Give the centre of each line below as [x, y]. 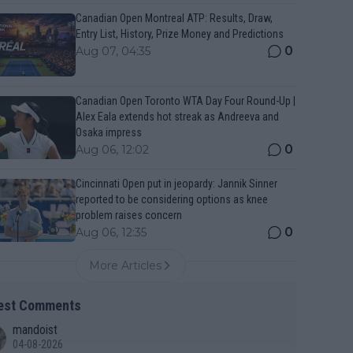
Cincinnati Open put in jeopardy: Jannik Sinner [176, 184]
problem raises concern [129, 215]
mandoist [35, 330]
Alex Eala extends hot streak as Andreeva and [177, 117]
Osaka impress [109, 132]
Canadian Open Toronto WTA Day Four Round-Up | [186, 101]
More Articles [125, 266]
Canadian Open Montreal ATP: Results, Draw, [174, 18]
